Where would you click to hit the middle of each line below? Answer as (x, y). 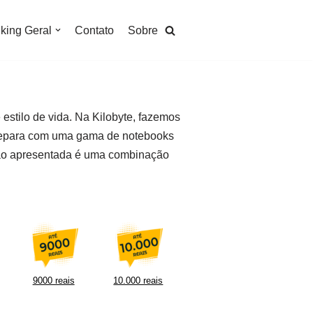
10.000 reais (138, 281)
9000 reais (53, 281)
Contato (94, 30)
